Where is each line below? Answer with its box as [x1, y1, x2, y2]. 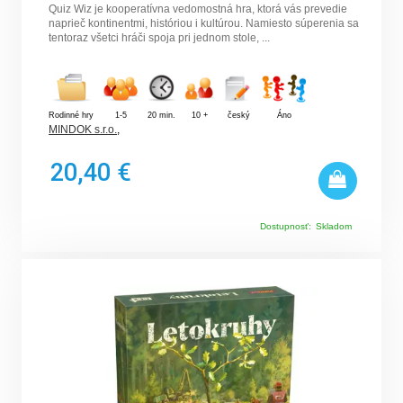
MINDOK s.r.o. [49, 123, 118, 137]
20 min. [148, 111, 176, 121]
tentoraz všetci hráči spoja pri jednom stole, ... [49, 31, 271, 45]
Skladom [315, 221, 352, 232]
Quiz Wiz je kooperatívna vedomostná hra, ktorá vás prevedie [49, 3, 348, 16]
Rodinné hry [49, 111, 94, 121]
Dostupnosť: [259, 221, 311, 232]
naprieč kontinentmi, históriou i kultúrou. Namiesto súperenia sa [49, 17, 360, 31]
